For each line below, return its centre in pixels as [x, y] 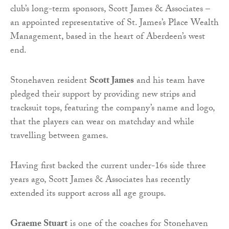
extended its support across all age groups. [88, 195]
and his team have [169, 82]
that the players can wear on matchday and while [102, 123]
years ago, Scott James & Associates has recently [100, 181]
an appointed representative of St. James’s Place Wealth [114, 24]
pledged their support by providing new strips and [103, 96]
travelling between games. [59, 137]
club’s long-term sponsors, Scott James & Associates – [110, 10]
